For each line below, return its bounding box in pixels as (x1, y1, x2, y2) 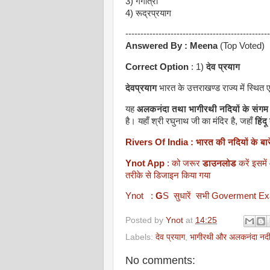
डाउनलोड (202, 158, 236, 168)
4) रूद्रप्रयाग (125, 8, 171, 18)
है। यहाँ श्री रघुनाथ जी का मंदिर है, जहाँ (125, 116, 255, 126)
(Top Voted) (218, 41, 265, 51)
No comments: (125, 254, 195, 266)
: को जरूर (167, 158, 202, 168)
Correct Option (125, 62, 189, 72)
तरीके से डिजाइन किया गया (125, 170, 210, 180)
